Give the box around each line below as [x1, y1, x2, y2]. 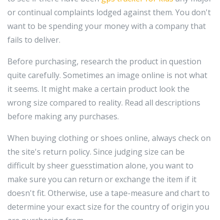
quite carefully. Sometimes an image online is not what [7, 69, 207, 81]
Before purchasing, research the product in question [7, 55, 201, 67]
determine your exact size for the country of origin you [7, 201, 209, 212]
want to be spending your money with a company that [7, 20, 206, 31]
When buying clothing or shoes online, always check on [7, 132, 211, 143]
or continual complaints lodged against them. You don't [7, 6, 211, 18]
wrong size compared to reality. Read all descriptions [7, 97, 200, 108]
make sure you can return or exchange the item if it [7, 173, 196, 185]
